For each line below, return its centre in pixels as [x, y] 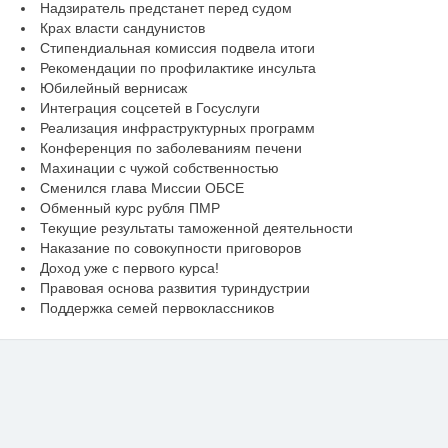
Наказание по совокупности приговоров [170, 247]
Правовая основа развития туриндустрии [174, 287]
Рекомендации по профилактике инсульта [177, 67]
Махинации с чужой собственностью [159, 167]
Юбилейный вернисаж [113, 87]
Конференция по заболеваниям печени [170, 147]
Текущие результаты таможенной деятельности [196, 227]
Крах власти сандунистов [122, 27]
